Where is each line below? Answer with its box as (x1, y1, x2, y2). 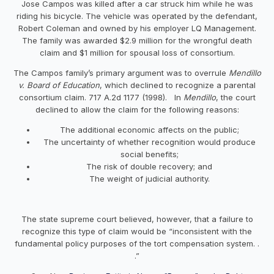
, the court (215, 92, 256, 102)
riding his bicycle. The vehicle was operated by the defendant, (17, 10, 257, 21)
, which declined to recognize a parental (100, 80, 256, 90)
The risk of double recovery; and (86, 161, 212, 171)
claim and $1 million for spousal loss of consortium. (39, 47, 235, 57)
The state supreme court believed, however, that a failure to (21, 213, 253, 224)
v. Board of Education (18, 80, 100, 90)
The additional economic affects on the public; (59, 124, 239, 135)
